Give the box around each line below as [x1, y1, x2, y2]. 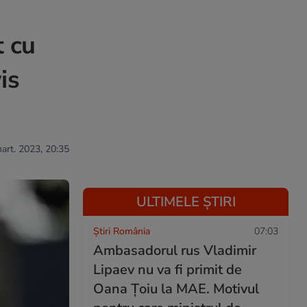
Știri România [93, 225, 150, 238]
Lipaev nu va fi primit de [93, 260, 242, 279]
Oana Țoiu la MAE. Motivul [93, 280, 259, 298]
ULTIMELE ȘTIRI [136, 193, 236, 211]
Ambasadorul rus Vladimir [93, 241, 256, 260]
